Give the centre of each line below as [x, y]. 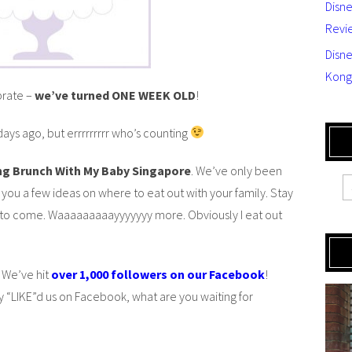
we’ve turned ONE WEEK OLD [115, 95]
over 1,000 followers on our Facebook [158, 274]
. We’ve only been [236, 170]
